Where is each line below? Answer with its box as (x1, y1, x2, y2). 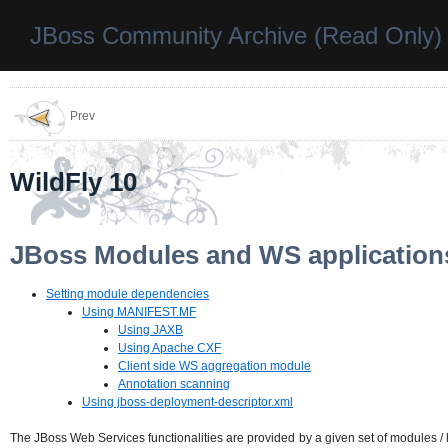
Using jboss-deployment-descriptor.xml (82, 395, 293, 410)
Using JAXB (118, 323, 183, 338)
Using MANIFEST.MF (82, 305, 196, 320)
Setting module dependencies (46, 287, 209, 302)
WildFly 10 (10, 167, 137, 198)
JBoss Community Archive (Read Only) (30, 22, 442, 49)
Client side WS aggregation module (118, 359, 311, 374)
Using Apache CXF (118, 341, 221, 356)
